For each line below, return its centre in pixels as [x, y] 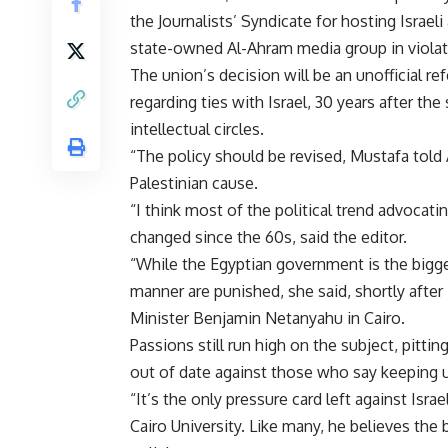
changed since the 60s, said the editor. [268, 237]
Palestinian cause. [194, 183]
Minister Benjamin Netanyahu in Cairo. [267, 318]
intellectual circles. [197, 129]
